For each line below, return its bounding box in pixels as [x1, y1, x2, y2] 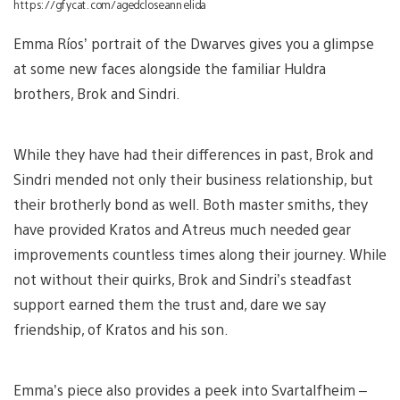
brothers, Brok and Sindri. [13, 83, 184, 103]
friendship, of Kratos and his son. [13, 319, 246, 338]
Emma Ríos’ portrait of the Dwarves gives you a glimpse [13, 33, 374, 53]
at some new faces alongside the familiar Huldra [13, 58, 326, 78]
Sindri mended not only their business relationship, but [13, 169, 373, 188]
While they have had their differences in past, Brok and [13, 144, 373, 163]
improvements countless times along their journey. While [13, 244, 387, 263]
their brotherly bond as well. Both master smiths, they [13, 194, 368, 213]
